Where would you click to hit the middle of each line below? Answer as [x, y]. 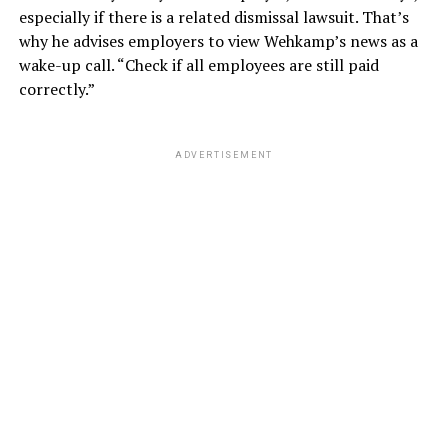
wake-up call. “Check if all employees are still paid [198, 65]
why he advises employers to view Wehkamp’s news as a [218, 41]
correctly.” [56, 89]
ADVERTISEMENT [224, 155]
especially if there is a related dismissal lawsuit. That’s [213, 17]
